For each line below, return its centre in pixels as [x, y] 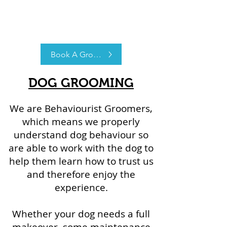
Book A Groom [78, 54]
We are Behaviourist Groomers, [81, 108]
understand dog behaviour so [81, 135]
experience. [81, 187]
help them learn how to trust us [81, 161]
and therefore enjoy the [81, 174]
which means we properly [81, 122]
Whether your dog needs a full [81, 214]
